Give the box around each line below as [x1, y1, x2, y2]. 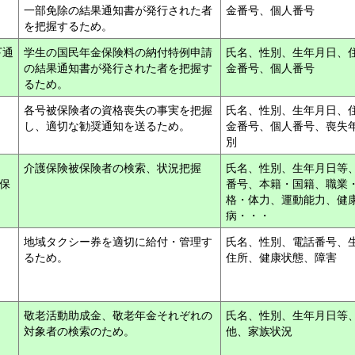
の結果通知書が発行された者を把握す [24, 59, 212, 75]
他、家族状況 [226, 323, 296, 338]
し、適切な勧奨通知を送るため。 [24, 117, 193, 133]
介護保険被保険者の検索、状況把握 [24, 159, 204, 175]
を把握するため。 [24, 17, 116, 33]
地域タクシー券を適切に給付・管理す [24, 233, 212, 249]
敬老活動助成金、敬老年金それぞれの [24, 307, 212, 323]
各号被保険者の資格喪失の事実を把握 [24, 101, 212, 117]
